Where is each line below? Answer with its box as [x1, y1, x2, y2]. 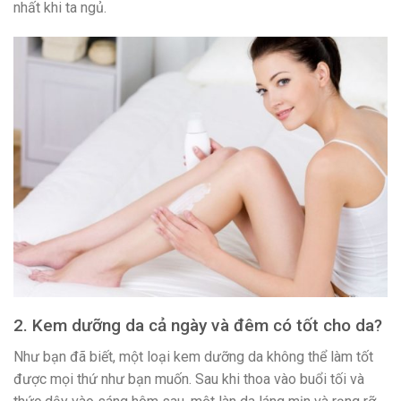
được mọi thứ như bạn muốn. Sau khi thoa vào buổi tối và [13, 371, 364, 388]
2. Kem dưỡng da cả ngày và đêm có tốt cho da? [13, 315, 382, 337]
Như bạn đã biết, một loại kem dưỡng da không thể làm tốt [13, 348, 373, 366]
